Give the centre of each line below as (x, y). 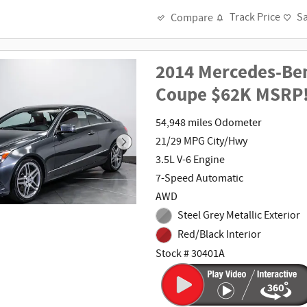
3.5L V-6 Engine (191, 160)
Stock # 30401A (191, 254)
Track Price (255, 18)
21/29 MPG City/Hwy (202, 142)
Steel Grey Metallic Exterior (238, 216)
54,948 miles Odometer (209, 123)
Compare (192, 18)
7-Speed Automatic (200, 179)
